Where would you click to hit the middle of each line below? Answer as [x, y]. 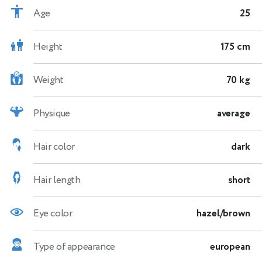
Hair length [57, 180]
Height [48, 46]
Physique [52, 113]
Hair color [54, 146]
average [233, 113]
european [230, 247]
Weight [49, 80]
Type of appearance [74, 247]
